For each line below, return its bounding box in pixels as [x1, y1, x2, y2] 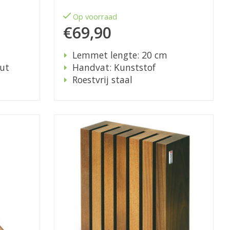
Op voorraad [73, 11, 118, 22]
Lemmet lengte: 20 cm [72, 49, 167, 62]
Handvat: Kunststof [72, 61, 156, 74]
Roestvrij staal [72, 73, 132, 86]
